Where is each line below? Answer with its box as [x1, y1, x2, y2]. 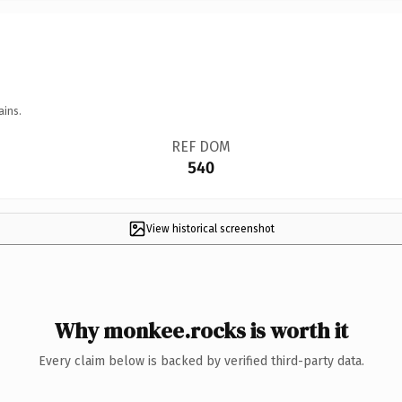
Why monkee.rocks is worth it [54, 315, 348, 345]
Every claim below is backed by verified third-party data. [38, 353, 364, 369]
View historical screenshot [145, 222, 275, 235]
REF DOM [170, 137, 231, 155]
